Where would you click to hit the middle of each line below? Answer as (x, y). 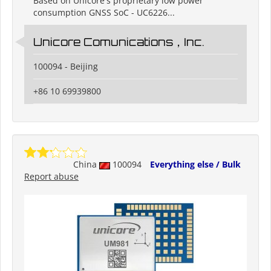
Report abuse (51, 177)
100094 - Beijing (66, 67)
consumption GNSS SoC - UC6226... (104, 13)
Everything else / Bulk (195, 165)
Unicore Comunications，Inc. (119, 42)
